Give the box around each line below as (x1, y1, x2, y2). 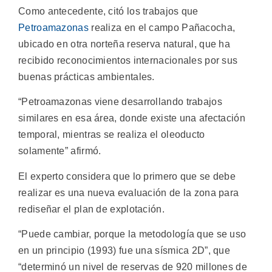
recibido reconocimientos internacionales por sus (18, 55, 238, 66)
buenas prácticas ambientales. (18, 71, 155, 82)
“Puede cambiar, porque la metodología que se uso (18, 229, 246, 240)
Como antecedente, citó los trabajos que (18, 5, 199, 16)
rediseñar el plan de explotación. (18, 203, 165, 214)
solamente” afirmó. (18, 146, 101, 157)
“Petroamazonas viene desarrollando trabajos (18, 97, 222, 107)
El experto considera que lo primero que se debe (18, 171, 236, 182)
